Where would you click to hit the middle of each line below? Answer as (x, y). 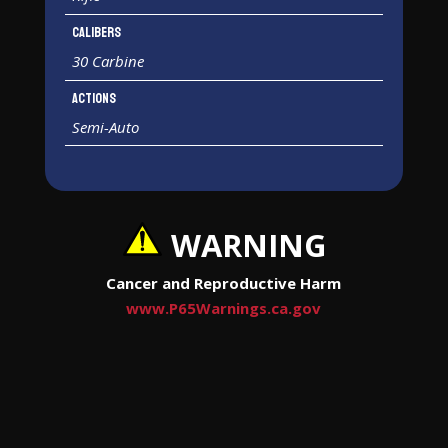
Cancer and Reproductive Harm (224, 282)
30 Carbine (108, 61)
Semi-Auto (106, 126)
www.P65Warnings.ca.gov (224, 307)
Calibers (96, 32)
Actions (93, 98)
